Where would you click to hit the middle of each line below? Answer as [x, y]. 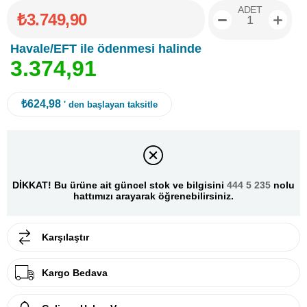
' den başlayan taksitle [111, 105]
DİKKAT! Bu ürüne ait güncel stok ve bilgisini [120, 185]
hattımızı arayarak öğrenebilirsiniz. [153, 196]
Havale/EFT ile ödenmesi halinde [106, 49]
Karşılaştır [65, 237]
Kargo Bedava [75, 273]
